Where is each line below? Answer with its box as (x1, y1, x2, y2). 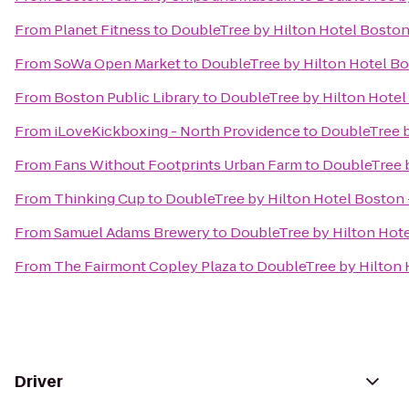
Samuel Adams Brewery (54, 223, 210, 242)
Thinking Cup (54, 189, 145, 208)
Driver (15, 371, 63, 393)
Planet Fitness (54, 20, 151, 39)
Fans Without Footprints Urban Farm (54, 155, 302, 174)
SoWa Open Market (54, 54, 181, 73)
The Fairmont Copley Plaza (54, 257, 236, 276)
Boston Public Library (54, 88, 200, 107)
